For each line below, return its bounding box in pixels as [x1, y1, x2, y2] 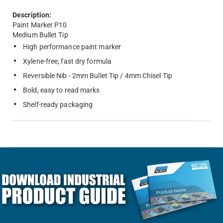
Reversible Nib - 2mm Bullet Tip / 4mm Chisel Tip [23, 72, 172, 80]
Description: [12, 11, 52, 19]
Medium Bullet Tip [12, 31, 68, 39]
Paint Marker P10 [12, 21, 67, 29]
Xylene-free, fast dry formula [23, 57, 112, 66]
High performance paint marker [23, 43, 121, 51]
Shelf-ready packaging [23, 101, 93, 109]
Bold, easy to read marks [23, 86, 100, 95]
